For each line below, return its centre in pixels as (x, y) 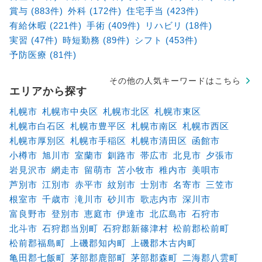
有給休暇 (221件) (45, 25)
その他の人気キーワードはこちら (175, 80)
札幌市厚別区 (37, 140)
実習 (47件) (33, 40)
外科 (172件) (94, 11)
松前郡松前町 (201, 228)
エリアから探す (48, 91)
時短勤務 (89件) (96, 40)
